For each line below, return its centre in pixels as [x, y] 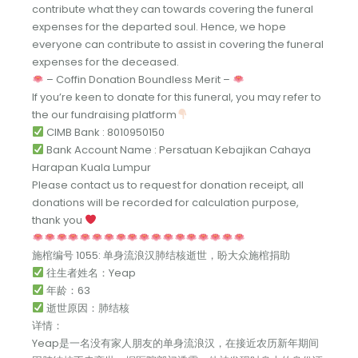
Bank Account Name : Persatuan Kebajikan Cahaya [177, 149]
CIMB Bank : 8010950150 [104, 132]
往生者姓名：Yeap [89, 272]
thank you [58, 220]
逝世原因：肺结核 [86, 308]
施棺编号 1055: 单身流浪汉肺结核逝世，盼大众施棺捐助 [161, 255]
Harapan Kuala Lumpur [91, 167]
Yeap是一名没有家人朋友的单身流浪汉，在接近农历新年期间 [175, 343]
